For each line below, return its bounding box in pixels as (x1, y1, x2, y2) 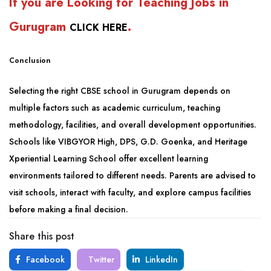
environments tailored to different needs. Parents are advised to (9, 169, 256, 181)
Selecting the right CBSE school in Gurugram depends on (9, 85, 230, 97)
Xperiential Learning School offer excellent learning (9, 152, 208, 165)
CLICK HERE (70, 21, 128, 34)
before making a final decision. (9, 203, 128, 215)
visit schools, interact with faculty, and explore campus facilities (9, 186, 251, 198)
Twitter (86, 253, 114, 266)
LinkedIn (143, 253, 178, 266)
